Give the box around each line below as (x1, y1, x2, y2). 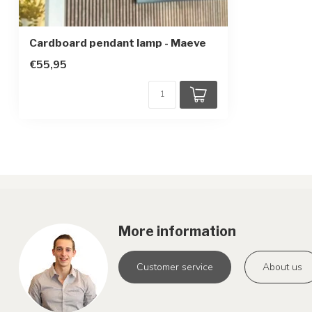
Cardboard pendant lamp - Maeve (29, 36, 206, 49)
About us (263, 260, 302, 274)
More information (118, 222, 236, 240)
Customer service (136, 260, 213, 274)
